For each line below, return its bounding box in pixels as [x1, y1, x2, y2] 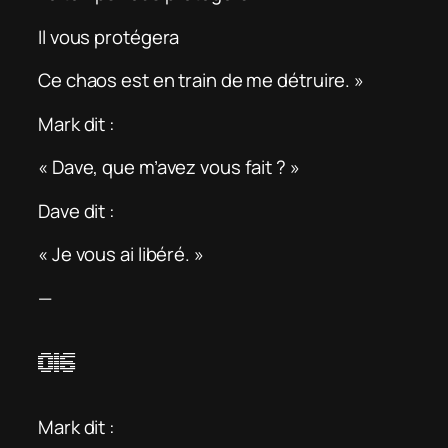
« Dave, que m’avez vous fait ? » [38, 154, 300, 181]
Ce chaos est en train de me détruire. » [38, 67, 365, 94]
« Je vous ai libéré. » [38, 241, 204, 268]
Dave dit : [38, 197, 115, 224]
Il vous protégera [38, 23, 180, 50]
